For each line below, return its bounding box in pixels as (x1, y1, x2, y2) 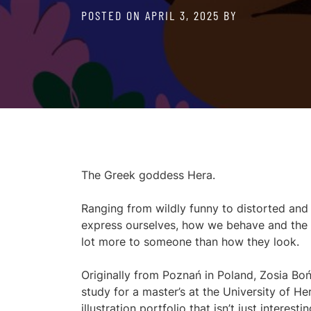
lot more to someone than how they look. (81, 235, 299, 249)
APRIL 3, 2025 (145, 8, 219, 23)
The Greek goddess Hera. (81, 168, 215, 182)
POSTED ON (81, 8, 145, 23)
